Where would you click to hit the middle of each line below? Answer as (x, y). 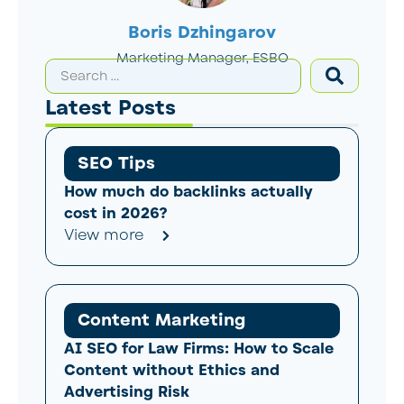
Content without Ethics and (172, 370)
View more (104, 236)
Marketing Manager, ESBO (202, 58)
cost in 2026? (116, 213)
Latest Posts (110, 108)
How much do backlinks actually (188, 192)
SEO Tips (116, 163)
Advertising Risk (127, 392)
